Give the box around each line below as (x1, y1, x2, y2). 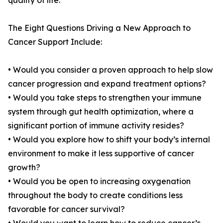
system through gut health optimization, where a (8, 107, 194, 117)
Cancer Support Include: (8, 37, 102, 47)
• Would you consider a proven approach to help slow (8, 65, 213, 75)
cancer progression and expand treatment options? (8, 79, 206, 89)
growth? (8, 162, 40, 173)
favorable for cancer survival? (8, 204, 125, 215)
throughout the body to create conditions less (8, 190, 183, 201)
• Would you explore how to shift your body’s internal (8, 134, 210, 145)
